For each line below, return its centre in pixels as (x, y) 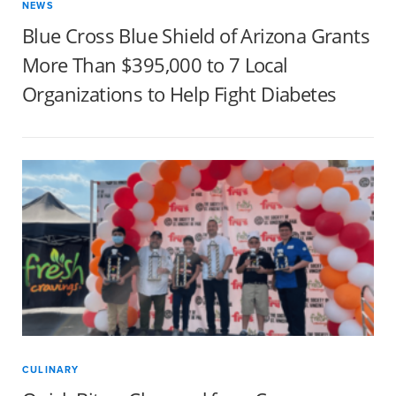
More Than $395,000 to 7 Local (155, 65)
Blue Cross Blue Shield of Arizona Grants (196, 35)
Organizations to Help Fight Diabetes (179, 94)
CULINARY (51, 369)
